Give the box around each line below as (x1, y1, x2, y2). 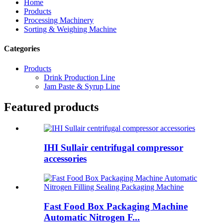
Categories (4, 44, 40, 53)
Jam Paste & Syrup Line (44, 82, 120, 91)
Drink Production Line (44, 73, 115, 82)
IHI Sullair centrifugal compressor (44, 142, 183, 153)
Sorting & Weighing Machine (24, 25, 116, 33)
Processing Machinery (24, 16, 94, 24)
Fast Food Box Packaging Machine (44, 201, 188, 212)
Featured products (4, 101, 99, 114)
